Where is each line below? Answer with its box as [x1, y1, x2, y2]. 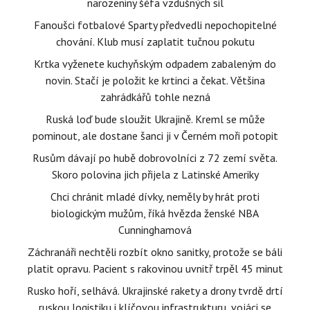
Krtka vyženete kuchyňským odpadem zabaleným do [34, 57, 276, 71]
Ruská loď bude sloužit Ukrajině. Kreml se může [45, 112, 265, 126]
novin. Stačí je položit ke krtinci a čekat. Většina [45, 73, 265, 87]
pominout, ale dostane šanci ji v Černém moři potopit [32, 129, 278, 143]
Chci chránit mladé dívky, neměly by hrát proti [51, 190, 259, 203]
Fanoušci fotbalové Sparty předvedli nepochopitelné [33, 18, 277, 32]
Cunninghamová [118, 223, 192, 237]
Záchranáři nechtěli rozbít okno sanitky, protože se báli [28, 245, 282, 259]
